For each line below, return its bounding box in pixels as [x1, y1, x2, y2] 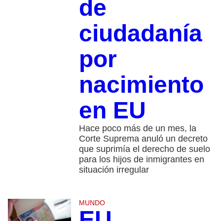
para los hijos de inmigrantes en [78, 154, 204, 165]
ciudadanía [78, 20, 202, 47]
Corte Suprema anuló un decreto [78, 134, 208, 144]
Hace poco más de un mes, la [78, 123, 196, 134]
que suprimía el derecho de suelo [78, 144, 210, 154]
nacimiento [78, 72, 204, 98]
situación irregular [78, 165, 149, 175]
